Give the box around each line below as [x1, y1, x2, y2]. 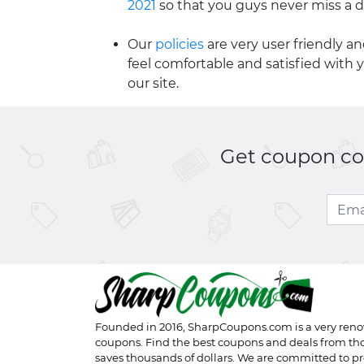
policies [155, 37, 204, 52]
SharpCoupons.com [188, 320, 292, 333]
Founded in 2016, [95, 320, 188, 333]
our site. [128, 76, 179, 91]
